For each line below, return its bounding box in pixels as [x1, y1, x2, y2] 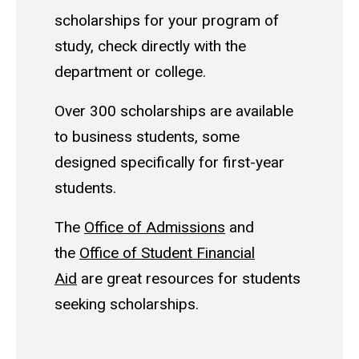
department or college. [54, 63, 210, 82]
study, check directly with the [54, 37, 246, 56]
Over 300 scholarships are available [54, 102, 293, 121]
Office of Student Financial [79, 243, 255, 262]
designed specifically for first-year [54, 153, 284, 172]
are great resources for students [77, 268, 301, 288]
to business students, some [54, 127, 240, 147]
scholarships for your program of [54, 11, 279, 30]
